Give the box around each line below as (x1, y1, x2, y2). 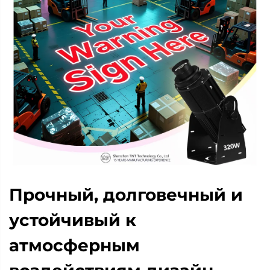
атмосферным (9, 234, 140, 256)
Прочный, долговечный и (9, 184, 243, 205)
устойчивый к (9, 209, 136, 230)
